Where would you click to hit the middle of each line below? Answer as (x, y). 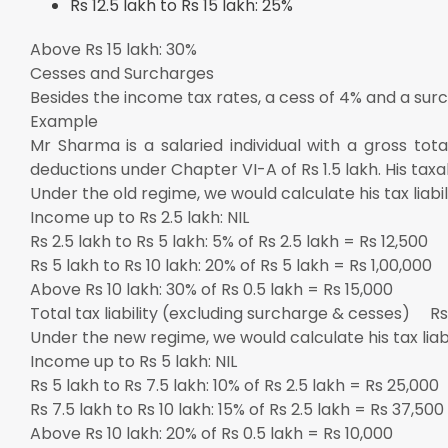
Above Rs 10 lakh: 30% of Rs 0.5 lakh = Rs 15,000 (211, 289)
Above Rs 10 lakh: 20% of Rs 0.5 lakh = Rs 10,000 (211, 433)
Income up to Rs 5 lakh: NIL (133, 361)
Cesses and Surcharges (122, 73)
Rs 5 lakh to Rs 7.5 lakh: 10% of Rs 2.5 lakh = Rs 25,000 (234, 385)
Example (64, 121)
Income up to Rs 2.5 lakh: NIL (139, 217)
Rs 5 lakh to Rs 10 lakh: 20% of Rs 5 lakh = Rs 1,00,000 (231, 265)
